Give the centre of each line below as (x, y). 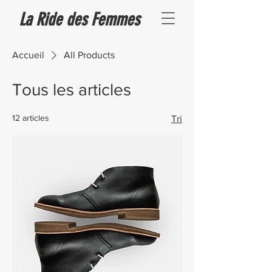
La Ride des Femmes (79, 19)
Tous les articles (72, 90)
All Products (89, 55)
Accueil (28, 55)
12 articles (31, 118)
